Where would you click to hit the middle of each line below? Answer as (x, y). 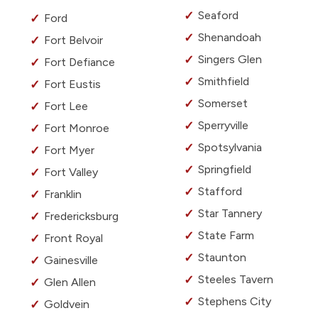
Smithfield (224, 82)
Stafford (220, 192)
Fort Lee (66, 106)
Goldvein (67, 305)
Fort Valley (71, 172)
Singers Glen (230, 60)
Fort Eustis (72, 84)
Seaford (218, 16)
